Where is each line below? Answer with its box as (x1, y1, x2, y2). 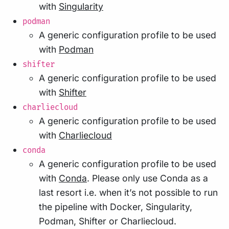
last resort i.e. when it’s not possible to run (39, 187, 218, 198)
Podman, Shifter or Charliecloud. (39, 216, 176, 227)
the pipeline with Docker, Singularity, (39, 201, 192, 213)
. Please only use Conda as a (87, 173, 208, 184)
